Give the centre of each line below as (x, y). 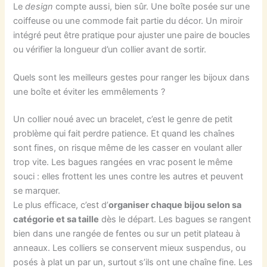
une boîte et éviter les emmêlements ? (89, 92)
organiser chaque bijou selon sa (175, 205)
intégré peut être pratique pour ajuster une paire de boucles (132, 35)
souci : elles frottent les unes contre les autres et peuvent (128, 177)
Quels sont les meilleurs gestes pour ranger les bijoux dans (132, 78)
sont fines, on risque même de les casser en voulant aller (128, 148)
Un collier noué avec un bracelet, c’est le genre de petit (123, 119)
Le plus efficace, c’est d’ (61, 205)
